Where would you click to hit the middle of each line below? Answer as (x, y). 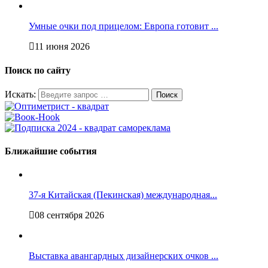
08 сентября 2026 (69, 215)
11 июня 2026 (62, 47)
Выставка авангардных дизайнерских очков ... (124, 256)
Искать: (20, 94)
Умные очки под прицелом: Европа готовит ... (124, 26)
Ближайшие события (51, 151)
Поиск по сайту (38, 70)
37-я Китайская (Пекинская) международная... (123, 195)
